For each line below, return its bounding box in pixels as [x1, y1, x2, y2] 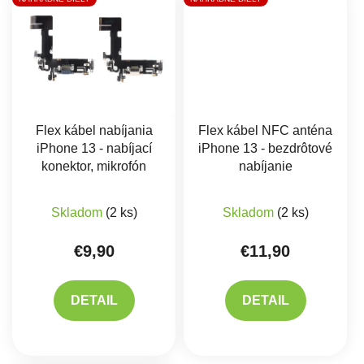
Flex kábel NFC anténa [198, 123, 333, 138]
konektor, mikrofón [41, 159, 147, 174]
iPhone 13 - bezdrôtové [198, 141, 333, 156]
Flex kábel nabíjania [35, 123, 153, 138]
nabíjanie [238, 159, 292, 174]
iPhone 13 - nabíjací [36, 141, 152, 156]
